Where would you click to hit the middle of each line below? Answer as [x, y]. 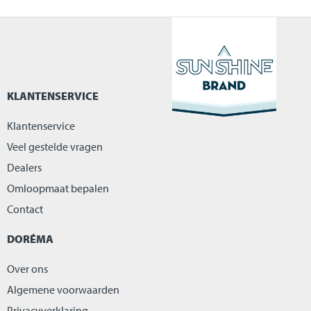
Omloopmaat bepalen [58, 188]
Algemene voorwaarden [63, 290]
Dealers [24, 168]
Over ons [27, 269]
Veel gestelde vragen [55, 147]
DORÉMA [30, 239]
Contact [25, 209]
